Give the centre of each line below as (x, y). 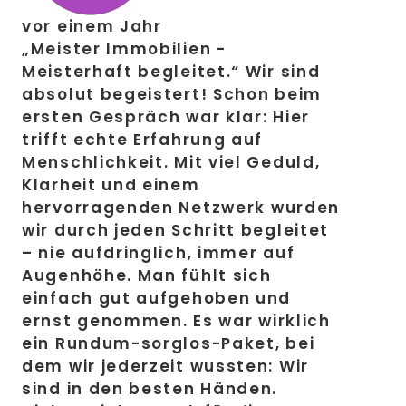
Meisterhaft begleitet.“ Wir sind (171, 72)
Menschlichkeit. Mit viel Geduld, (171, 163)
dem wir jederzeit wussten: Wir (166, 367)
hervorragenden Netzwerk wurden (181, 208)
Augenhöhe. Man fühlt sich (147, 276)
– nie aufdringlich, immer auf (159, 253)
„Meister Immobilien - (124, 49)
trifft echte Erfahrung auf (143, 140)
